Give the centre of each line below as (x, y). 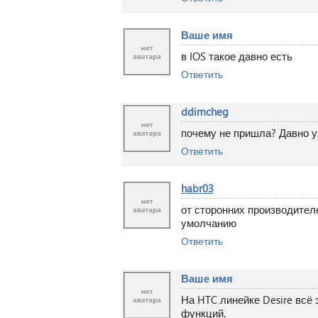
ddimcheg (204, 111)
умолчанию (208, 223)
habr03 (197, 188)
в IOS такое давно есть (236, 56)
